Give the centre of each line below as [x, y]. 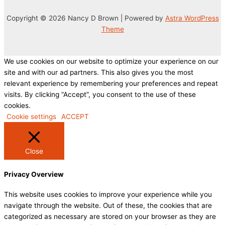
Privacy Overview [34, 175]
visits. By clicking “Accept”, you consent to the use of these [100, 94]
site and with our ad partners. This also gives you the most [99, 72]
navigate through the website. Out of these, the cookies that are [108, 206]
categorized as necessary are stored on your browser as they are [110, 217]
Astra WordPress [192, 18]
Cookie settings [31, 116]
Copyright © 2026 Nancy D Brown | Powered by [86, 18]
